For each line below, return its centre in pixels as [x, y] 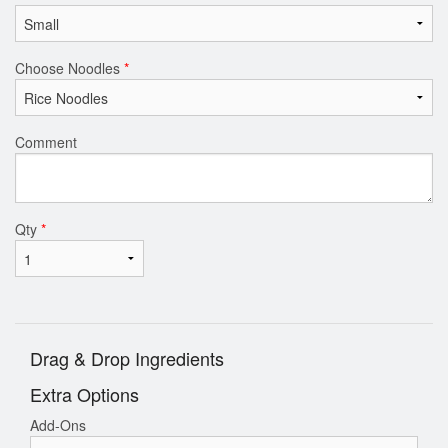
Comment [46, 141]
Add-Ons [58, 425]
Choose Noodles [69, 67]
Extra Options [84, 394]
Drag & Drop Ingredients [127, 358]
